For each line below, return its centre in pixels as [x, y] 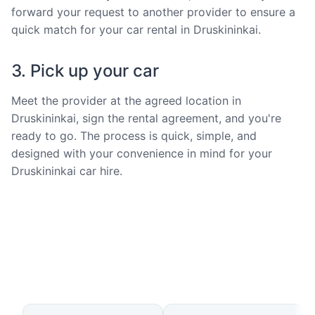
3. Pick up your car [85, 70]
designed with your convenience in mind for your [142, 153]
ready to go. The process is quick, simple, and [134, 135]
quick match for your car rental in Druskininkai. [136, 29]
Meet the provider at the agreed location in [126, 100]
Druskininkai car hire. [67, 171]
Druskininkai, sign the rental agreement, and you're [146, 118]
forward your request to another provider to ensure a [153, 12]
